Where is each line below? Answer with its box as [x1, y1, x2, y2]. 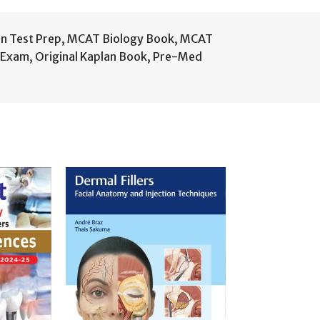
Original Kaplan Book [35, 49, 147, 64]
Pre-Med [153, 49, 202, 64]
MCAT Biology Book [67, 31, 174, 46]
